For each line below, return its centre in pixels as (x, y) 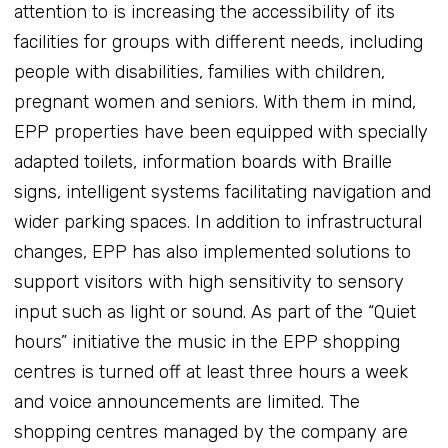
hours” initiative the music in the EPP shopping (206, 341)
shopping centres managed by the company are (210, 431)
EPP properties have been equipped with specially (220, 131)
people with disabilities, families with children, (199, 71)
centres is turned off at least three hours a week (210, 371)
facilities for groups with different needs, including (218, 41)
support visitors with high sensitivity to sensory (208, 281)
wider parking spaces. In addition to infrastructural (217, 221)
